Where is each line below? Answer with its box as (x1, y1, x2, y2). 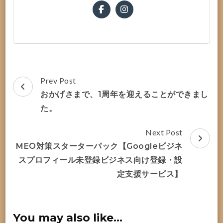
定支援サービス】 (116, 169, 183, 179)
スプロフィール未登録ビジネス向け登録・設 (18, 155, 183, 165)
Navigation (12, 85, 88, 103)
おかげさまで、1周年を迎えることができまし (40, 89, 209, 99)
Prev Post (40, 75, 76, 85)
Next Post (145, 127, 183, 137)
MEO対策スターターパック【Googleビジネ (16, 141, 183, 151)
